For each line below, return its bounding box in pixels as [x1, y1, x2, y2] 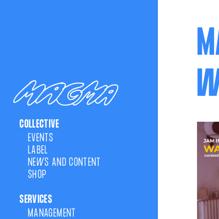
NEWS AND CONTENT [28, 156, 101, 169]
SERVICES [20, 194, 53, 207]
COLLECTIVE [20, 118, 60, 131]
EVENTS [28, 131, 54, 144]
